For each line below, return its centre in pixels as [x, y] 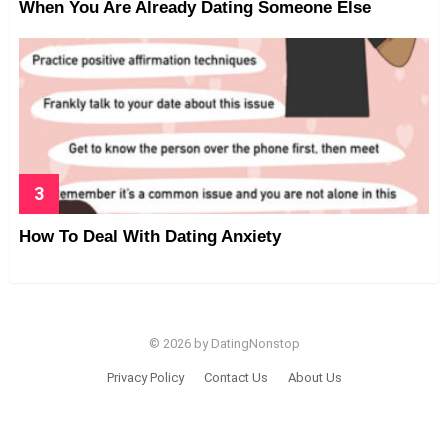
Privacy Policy [145, 378]
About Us [314, 378]
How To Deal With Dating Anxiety [150, 237]
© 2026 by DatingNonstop [224, 344]
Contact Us [235, 378]
